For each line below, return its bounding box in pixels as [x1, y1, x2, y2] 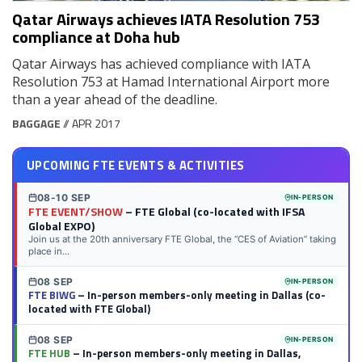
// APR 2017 [61, 115, 120, 133]
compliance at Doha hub [12, 24, 180, 50]
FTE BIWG [27, 286, 75, 303]
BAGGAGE [12, 115, 61, 133]
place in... [27, 245, 69, 257]
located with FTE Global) [27, 300, 150, 317]
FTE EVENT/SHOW [27, 202, 123, 220]
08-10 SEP [36, 191, 90, 204]
